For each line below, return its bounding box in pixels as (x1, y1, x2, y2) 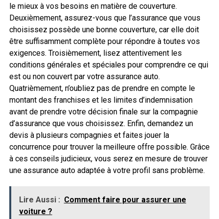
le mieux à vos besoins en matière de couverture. (9, 1, 177, 11)
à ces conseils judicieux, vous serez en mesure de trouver (9, 154, 208, 163)
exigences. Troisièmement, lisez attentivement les (9, 48, 182, 58)
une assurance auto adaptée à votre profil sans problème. (9, 166, 205, 175)
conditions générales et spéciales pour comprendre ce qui (9, 60, 208, 69)
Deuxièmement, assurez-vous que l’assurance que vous (9, 13, 200, 22)
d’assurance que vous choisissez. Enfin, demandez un (9, 119, 193, 128)
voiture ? (19, 207, 52, 216)
